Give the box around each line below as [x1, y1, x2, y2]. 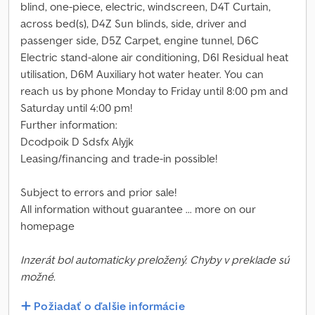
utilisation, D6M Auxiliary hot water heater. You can [20, 67, 264, 81]
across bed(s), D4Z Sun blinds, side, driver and [20, 16, 247, 30]
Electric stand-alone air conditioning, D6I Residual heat [20, 50, 288, 64]
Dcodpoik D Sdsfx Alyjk [20, 134, 134, 148]
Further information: [20, 117, 117, 131]
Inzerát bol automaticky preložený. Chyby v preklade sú [20, 252, 290, 266]
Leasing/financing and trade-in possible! [20, 151, 217, 165]
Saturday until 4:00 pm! [20, 101, 132, 115]
